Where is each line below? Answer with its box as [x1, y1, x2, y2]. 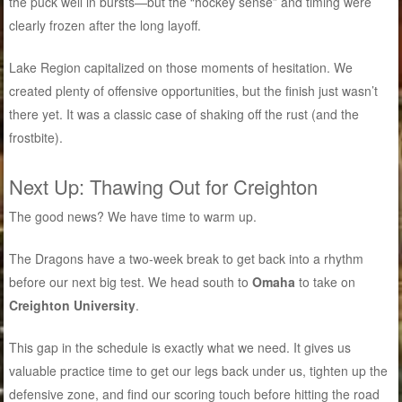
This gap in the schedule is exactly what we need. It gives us [9, 337, 352, 356]
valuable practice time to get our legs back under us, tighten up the [9, 361, 389, 380]
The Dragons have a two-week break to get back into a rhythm [9, 249, 364, 267]
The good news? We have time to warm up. [9, 206, 258, 225]
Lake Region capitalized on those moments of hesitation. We [9, 57, 354, 76]
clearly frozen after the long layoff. [9, 15, 202, 34]
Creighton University [9, 295, 136, 314]
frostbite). [9, 127, 64, 146]
